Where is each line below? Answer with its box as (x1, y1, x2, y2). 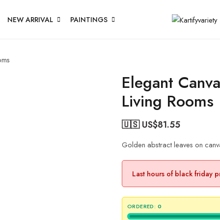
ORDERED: (127, 202, 156, 210)
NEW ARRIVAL (7, 14, 53, 25)
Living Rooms (122, 90, 214, 112)
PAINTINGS (70, 14, 108, 25)
